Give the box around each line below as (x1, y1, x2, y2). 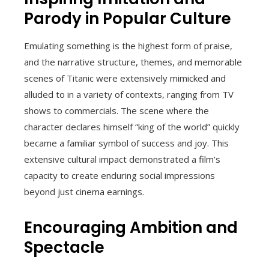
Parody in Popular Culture (24, 7, 231, 29)
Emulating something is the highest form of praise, (24, 39, 232, 52)
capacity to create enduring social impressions (24, 169, 215, 181)
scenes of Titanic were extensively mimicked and (24, 71, 226, 84)
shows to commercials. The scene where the (24, 104, 209, 116)
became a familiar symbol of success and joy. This (24, 136, 229, 149)
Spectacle (24, 236, 104, 258)
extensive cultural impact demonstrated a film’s (24, 153, 220, 165)
